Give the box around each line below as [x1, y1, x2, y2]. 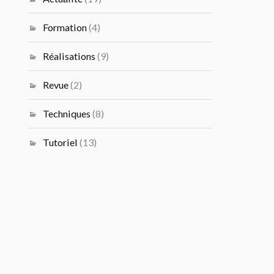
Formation [43, 21, 87, 33]
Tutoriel [43, 136, 78, 148]
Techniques [43, 108, 91, 119]
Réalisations [43, 50, 96, 62]
